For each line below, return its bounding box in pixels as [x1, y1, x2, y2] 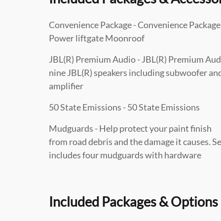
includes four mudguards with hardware [49, 149, 201, 160]
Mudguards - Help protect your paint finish [49, 123, 212, 134]
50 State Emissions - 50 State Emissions [49, 102, 200, 112]
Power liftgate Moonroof [49, 33, 145, 43]
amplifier [49, 80, 83, 91]
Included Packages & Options [49, 193, 218, 210]
